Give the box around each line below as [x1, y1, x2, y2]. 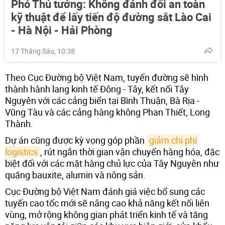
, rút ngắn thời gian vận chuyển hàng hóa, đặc [40, 145, 219, 158]
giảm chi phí [149, 134, 197, 146]
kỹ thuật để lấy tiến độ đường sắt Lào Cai [11, 9, 211, 24]
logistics [5, 145, 38, 158]
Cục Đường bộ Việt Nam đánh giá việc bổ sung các [5, 185, 205, 197]
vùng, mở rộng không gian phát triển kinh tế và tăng [5, 208, 208, 220]
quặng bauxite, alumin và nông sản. [5, 168, 146, 181]
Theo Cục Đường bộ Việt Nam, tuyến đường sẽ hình [5, 71, 208, 83]
